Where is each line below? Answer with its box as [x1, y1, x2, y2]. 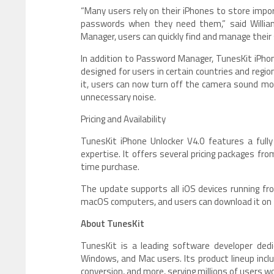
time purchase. [81, 159, 139, 174]
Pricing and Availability [81, 111, 166, 126]
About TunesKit [81, 216, 144, 231]
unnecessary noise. [81, 89, 156, 104]
